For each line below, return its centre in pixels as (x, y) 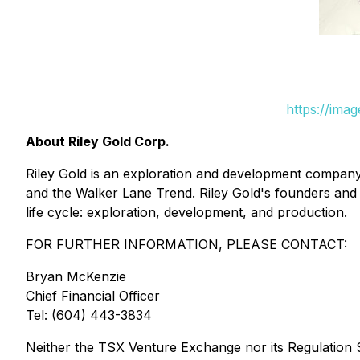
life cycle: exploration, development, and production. (186, 212)
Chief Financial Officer (93, 296)
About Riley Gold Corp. (98, 141)
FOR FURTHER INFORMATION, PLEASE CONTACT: (186, 244)
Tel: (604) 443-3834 (89, 315)
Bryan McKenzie (76, 276)
